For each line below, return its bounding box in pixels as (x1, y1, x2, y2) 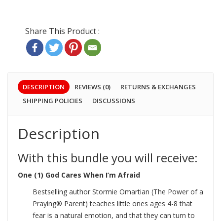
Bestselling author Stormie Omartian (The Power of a (33, 187, 203, 197)
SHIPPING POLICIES (23, 96, 82, 106)
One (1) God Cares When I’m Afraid (18, 170, 140, 180)
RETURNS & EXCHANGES (120, 82, 196, 92)
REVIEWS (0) (74, 82, 110, 92)
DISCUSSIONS (92, 96, 135, 106)
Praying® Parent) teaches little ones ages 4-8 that (33, 199, 192, 209)
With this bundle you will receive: (18, 149, 198, 166)
